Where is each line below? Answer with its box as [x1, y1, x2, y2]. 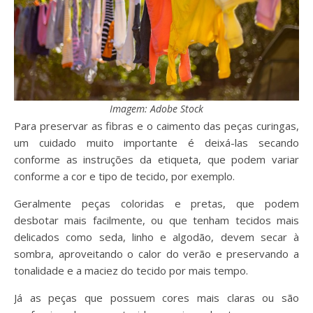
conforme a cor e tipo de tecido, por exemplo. [14, 169, 238, 184]
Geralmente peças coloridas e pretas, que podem [14, 196, 299, 211]
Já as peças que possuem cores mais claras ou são [14, 291, 299, 305]
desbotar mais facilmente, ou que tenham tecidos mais [14, 213, 299, 228]
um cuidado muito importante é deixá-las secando [14, 136, 299, 150]
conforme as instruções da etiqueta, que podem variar [14, 152, 299, 167]
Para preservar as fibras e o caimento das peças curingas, [14, 119, 299, 133]
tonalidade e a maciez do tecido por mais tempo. [14, 263, 251, 278]
